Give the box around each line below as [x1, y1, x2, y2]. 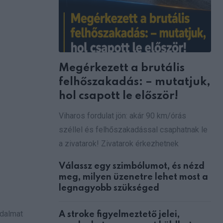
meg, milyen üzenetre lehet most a [59, 172, 208, 182]
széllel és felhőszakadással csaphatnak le [59, 124, 208, 134]
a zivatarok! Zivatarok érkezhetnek [59, 138, 179, 148]
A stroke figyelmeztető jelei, [59, 210, 180, 219]
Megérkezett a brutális [59, 62, 185, 74]
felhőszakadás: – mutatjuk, [59, 76, 211, 88]
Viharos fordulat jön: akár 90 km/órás [59, 111, 186, 120]
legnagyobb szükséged [59, 183, 159, 193]
